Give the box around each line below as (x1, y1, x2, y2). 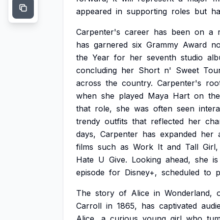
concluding (76, 65, 117, 75)
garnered (94, 40, 128, 50)
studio (181, 53, 203, 62)
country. (122, 78, 153, 88)
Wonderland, (165, 188, 212, 198)
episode (76, 167, 105, 177)
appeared (76, 6, 111, 16)
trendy (76, 116, 100, 126)
